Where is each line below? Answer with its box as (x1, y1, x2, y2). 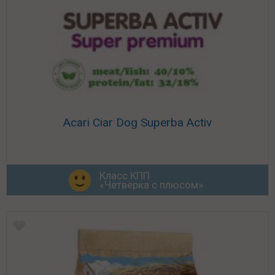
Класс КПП (99, 169, 150, 182)
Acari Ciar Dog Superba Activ (63, 115, 212, 130)
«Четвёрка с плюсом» (99, 179, 203, 192)
